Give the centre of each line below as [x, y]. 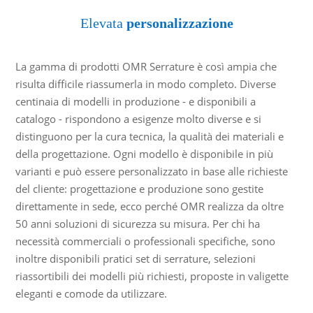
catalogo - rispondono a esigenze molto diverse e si [138, 118]
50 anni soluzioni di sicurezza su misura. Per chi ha [137, 223]
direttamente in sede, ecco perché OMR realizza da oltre [149, 206]
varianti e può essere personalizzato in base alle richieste [151, 171]
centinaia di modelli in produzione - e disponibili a [135, 101]
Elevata [103, 23]
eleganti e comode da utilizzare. [91, 293]
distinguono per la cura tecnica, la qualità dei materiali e [149, 136]
